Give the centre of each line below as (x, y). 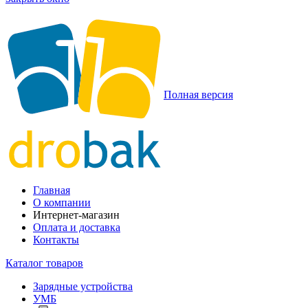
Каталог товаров (44, 263)
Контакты (56, 239)
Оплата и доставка (77, 227)
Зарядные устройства (83, 286)
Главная (52, 190)
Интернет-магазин (76, 214)
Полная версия (198, 94)
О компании (62, 202)
